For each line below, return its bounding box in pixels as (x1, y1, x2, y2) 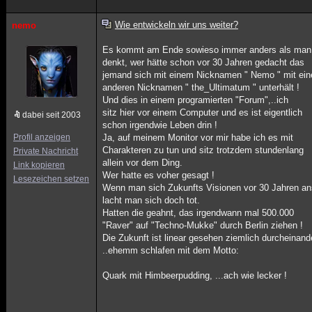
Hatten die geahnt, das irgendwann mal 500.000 (102, 208, 295, 218)
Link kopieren (13, 160, 65, 170)
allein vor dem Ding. (102, 157, 183, 168)
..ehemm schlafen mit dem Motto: (102, 245, 240, 256)
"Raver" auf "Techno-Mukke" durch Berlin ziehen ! (102, 220, 304, 231)
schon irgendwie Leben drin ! (102, 120, 218, 130)
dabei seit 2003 (22, 110, 81, 120)
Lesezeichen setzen (13, 174, 89, 184)
